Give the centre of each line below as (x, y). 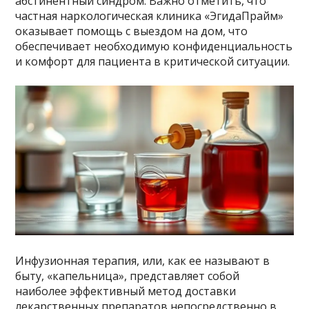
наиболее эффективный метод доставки (126, 291)
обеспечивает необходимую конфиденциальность (154, 46)
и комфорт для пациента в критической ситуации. (153, 61)
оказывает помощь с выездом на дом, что (132, 31)
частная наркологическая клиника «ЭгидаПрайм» (150, 16)
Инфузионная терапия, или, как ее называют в (143, 261)
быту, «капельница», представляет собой (128, 276)
